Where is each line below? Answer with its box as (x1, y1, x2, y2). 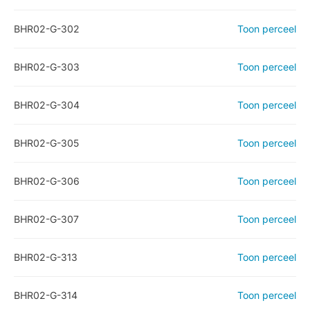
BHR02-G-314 (14, 289, 77, 301)
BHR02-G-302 (14, 23, 80, 35)
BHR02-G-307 (14, 213, 79, 225)
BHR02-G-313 (14, 251, 77, 263)
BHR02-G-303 (14, 61, 80, 73)
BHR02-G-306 (14, 175, 80, 187)
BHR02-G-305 (14, 137, 79, 149)
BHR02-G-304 (14, 99, 80, 111)
